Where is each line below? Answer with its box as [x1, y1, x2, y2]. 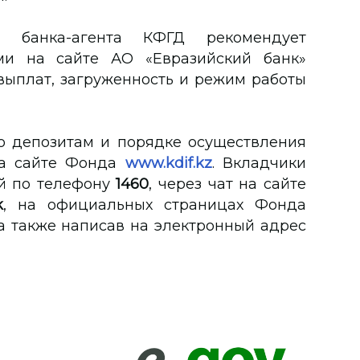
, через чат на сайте [149, 175, 306, 193]
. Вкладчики [211, 154, 306, 172]
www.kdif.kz [125, 154, 212, 172]
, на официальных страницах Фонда [3, 196, 306, 214]
